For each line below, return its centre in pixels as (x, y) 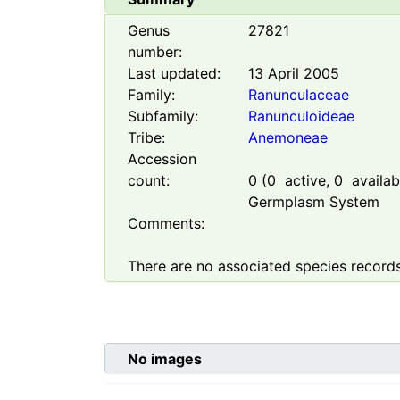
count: (149, 181)
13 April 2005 (293, 74)
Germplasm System (313, 202)
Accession (162, 159)
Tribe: (146, 138)
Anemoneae (287, 138)
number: (155, 52)
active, (304, 181)
